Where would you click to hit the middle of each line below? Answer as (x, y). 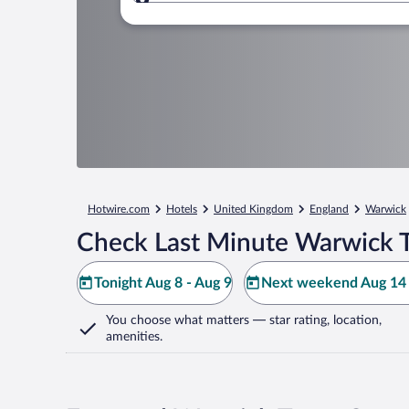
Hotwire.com (119, 209)
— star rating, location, (315, 320)
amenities (133, 337)
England (329, 209)
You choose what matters (178, 320)
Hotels (182, 209)
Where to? (205, 10)
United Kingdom (253, 209)
